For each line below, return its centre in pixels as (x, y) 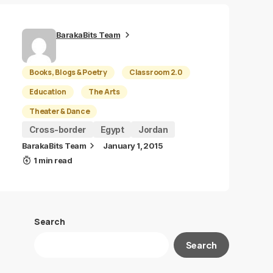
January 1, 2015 (133, 146)
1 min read (53, 160)
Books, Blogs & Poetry (68, 72)
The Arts (104, 92)
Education (48, 92)
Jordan (153, 129)
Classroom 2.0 (156, 72)
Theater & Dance (60, 111)
